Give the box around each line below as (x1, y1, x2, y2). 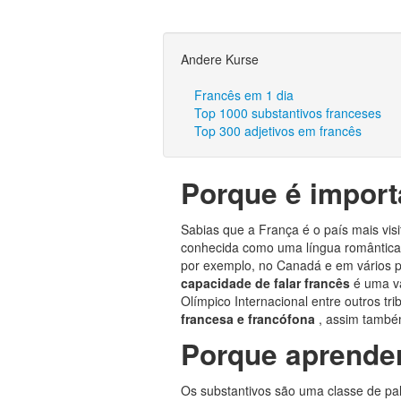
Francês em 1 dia (194, 86, 294, 104)
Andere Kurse (181, 50, 259, 68)
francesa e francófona (181, 310, 319, 328)
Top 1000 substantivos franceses (194, 104, 381, 122)
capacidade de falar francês (181, 274, 354, 292)
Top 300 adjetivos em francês (194, 122, 362, 140)
